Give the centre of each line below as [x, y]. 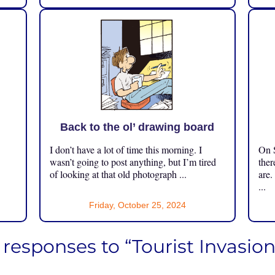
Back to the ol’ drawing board [137, 127]
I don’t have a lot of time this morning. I [126, 149]
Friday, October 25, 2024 [137, 205]
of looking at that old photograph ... [118, 174]
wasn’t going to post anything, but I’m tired [133, 161]
